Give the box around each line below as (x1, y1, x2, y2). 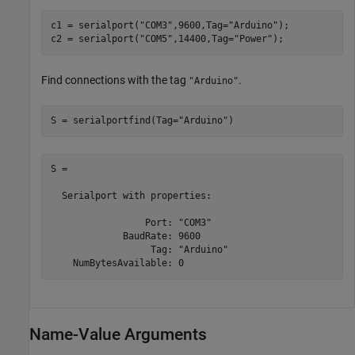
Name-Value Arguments (29, 324, 207, 344)
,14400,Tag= (172, 33, 234, 44)
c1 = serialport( (50, 20, 139, 31)
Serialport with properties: (50, 190, 212, 201)
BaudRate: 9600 (50, 231, 200, 242)
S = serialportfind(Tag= (50, 115, 178, 126)
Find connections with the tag (41, 73, 189, 86)
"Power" (233, 33, 273, 44)
